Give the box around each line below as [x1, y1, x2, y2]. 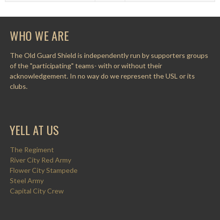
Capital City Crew [10, 187, 64, 195]
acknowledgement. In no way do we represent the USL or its [10, 72, 195, 80]
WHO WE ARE [10, 27, 69, 44]
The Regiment [10, 145, 54, 154]
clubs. [10, 82, 27, 90]
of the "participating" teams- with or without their [10, 61, 162, 70]
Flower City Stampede [10, 166, 78, 174]
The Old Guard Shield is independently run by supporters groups [10, 51, 208, 59]
